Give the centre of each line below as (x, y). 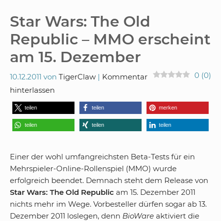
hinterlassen (32, 90)
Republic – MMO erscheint (110, 39)
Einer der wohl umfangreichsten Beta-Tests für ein (102, 156)
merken (168, 107)
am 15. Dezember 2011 (155, 192)
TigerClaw (77, 76)
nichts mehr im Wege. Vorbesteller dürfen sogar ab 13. (108, 204)
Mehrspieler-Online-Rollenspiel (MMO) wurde (93, 168)
